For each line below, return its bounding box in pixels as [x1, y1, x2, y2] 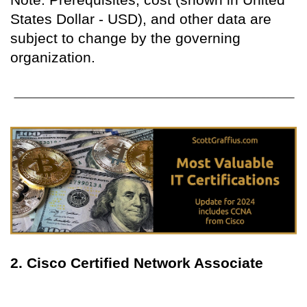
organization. [10, 49, 95, 65]
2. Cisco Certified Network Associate [10, 255, 263, 271]
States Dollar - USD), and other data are [10, 10, 271, 27]
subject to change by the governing [10, 29, 241, 46]
